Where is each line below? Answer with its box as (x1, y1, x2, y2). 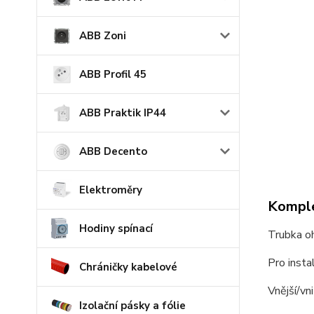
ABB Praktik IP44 (79, 106, 166, 120)
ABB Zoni (79, 29, 126, 43)
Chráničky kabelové (79, 260, 177, 274)
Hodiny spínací (79, 221, 153, 235)
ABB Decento (79, 144, 147, 158)
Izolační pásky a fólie (79, 299, 186, 313)
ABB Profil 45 (79, 67, 146, 81)
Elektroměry (79, 183, 142, 197)
